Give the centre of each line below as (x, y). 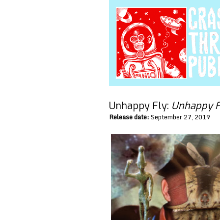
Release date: (129, 117)
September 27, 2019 (180, 117)
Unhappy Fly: (140, 106)
